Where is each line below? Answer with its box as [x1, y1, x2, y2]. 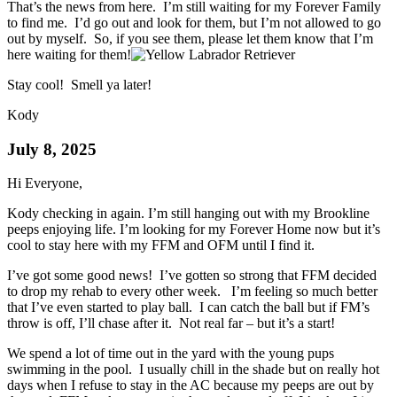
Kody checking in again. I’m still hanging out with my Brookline [7, 206, 370, 222]
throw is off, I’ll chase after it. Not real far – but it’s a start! [7, 315, 335, 331]
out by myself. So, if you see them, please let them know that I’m [7, 30, 373, 46]
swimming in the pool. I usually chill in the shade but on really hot [7, 362, 379, 378]
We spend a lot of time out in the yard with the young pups [7, 346, 334, 362]
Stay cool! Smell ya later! [7, 76, 152, 92]
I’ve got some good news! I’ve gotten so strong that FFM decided [7, 268, 377, 284]
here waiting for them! [7, 46, 131, 62]
